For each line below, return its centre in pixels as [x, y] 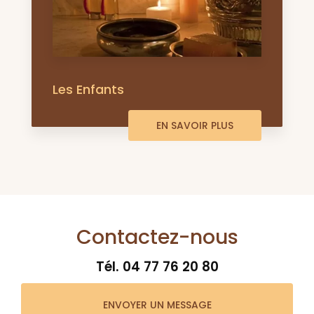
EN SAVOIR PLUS [195, 126]
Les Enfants [88, 90]
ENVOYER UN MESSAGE [157, 305]
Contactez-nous [157, 237]
